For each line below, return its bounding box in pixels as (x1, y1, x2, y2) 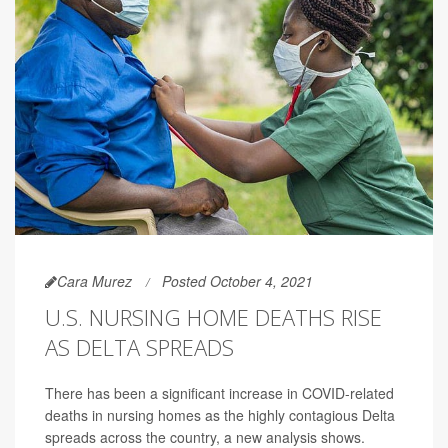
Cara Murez (57, 270, 132, 291)
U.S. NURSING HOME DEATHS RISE (45, 301, 382, 332)
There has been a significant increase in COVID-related (45, 382, 394, 403)
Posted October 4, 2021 (162, 270, 313, 291)
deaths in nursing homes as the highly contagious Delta (45, 404, 395, 425)
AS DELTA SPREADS (45, 331, 234, 362)
